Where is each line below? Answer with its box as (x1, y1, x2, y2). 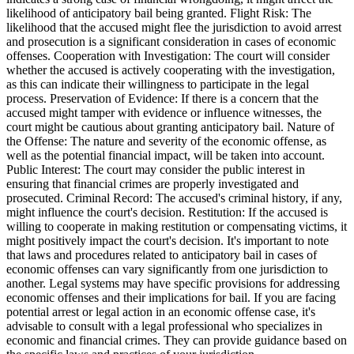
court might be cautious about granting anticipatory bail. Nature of (6, 119, 334, 134)
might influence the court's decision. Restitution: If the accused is (6, 205, 328, 219)
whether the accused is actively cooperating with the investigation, (6, 62, 335, 77)
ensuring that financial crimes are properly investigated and (6, 176, 299, 190)
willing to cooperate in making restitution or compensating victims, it (6, 219, 347, 233)
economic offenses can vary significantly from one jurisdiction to (6, 262, 328, 276)
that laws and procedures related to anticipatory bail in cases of (6, 247, 317, 262)
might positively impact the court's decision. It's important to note (6, 233, 329, 247)
